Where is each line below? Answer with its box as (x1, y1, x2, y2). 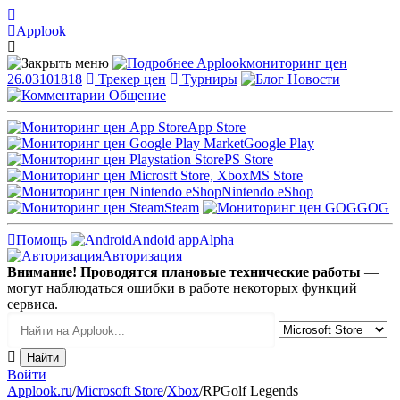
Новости (287, 71, 340, 87)
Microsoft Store (76, 383, 163, 398)
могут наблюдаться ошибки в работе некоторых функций (7, 280, 357, 296)
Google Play (244, 136, 314, 151)
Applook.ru (7, 383, 72, 398)
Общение (109, 87, 166, 103)
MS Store (249, 168, 303, 183)
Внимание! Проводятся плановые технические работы (7, 264, 361, 279)
